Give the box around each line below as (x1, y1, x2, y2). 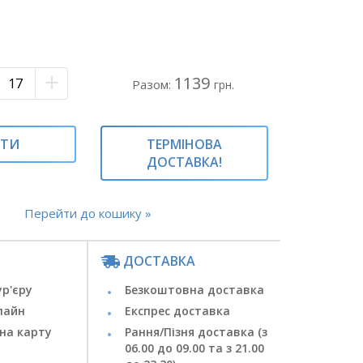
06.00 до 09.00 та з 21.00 (124, 340, 264, 356)
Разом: (132, 76, 175, 93)
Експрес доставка (124, 302, 230, 318)
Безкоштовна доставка (124, 281, 267, 297)
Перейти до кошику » (24, 205, 152, 222)
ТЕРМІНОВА (146, 135, 222, 154)
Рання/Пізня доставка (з (124, 323, 267, 340)
